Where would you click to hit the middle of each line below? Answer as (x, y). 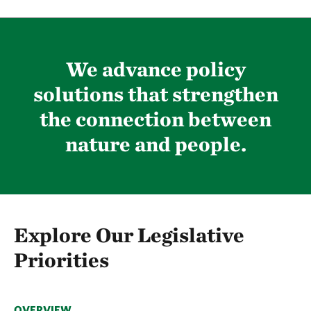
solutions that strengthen (155, 94)
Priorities (61, 260)
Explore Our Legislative (129, 235)
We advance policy (155, 69)
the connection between (155, 119)
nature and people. (155, 144)
